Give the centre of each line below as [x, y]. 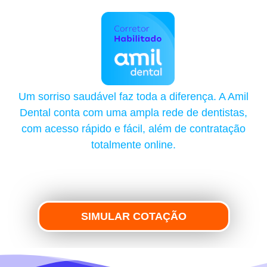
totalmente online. [133, 145]
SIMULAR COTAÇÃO [133, 216]
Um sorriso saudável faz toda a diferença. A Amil [133, 96]
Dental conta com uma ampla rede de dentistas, [133, 112]
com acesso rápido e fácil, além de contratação [133, 128]
